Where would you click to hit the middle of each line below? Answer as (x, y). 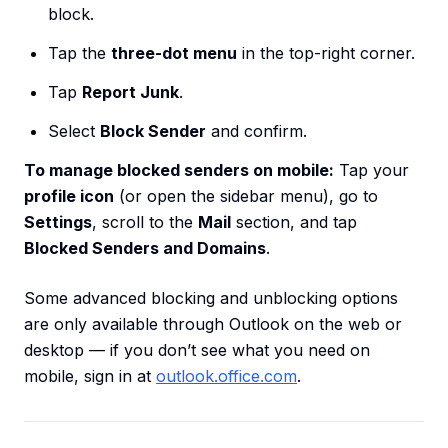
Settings (58, 222)
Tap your (371, 170)
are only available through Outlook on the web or (213, 324)
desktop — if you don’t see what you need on (197, 350)
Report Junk (130, 92)
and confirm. (256, 131)
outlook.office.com (226, 376)
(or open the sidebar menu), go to (246, 196)
